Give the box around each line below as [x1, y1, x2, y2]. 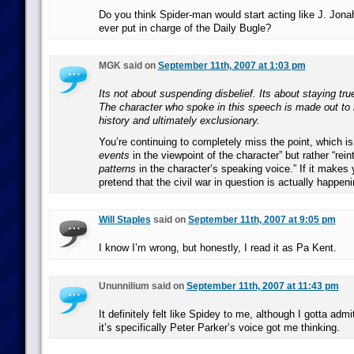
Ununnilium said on [98, 281, 186, 292]
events [98, 149, 130, 161]
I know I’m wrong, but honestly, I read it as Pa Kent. [98, 242, 337, 254]
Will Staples [98, 214, 151, 225]
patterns [98, 163, 136, 175]
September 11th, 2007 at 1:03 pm [157, 60, 306, 71]
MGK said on [98, 60, 158, 71]
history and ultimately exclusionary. [98, 115, 260, 126]
